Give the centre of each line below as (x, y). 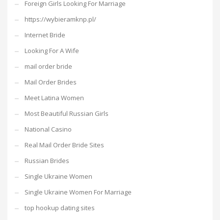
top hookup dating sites (60, 208)
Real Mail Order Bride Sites (64, 145)
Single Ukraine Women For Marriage (78, 192)
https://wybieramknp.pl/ (60, 19)
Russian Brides (47, 161)
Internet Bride (45, 35)
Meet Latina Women (54, 98)
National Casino (48, 129)
